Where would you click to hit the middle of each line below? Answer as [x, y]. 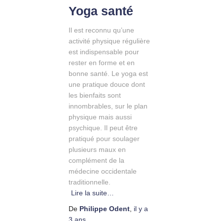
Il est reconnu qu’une [101, 30]
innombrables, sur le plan [108, 106]
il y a [141, 209]
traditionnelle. [90, 182]
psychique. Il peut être [103, 128]
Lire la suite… [92, 193]
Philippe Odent [105, 209]
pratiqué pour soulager [104, 139]
